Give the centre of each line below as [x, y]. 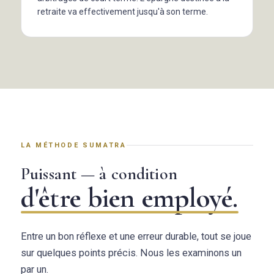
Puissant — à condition [99, 173]
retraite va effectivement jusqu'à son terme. [123, 11]
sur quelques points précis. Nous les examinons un [131, 253]
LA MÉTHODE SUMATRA [74, 145]
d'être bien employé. [130, 197]
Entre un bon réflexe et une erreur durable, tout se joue [136, 236]
